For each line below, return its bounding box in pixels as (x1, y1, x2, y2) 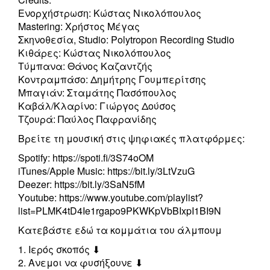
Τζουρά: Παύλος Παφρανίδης (18, 112, 157, 127)
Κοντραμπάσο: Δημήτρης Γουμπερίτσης (18, 72, 206, 87)
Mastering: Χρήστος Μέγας (18, 19, 140, 34)
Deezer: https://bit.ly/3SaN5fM (18, 177, 145, 192)
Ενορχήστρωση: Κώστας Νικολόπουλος (18, 6, 201, 20)
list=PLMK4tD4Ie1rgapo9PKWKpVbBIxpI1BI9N (18, 204, 221, 218)
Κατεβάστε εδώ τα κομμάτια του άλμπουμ (18, 223, 222, 237)
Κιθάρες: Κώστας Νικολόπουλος (18, 46, 171, 60)
